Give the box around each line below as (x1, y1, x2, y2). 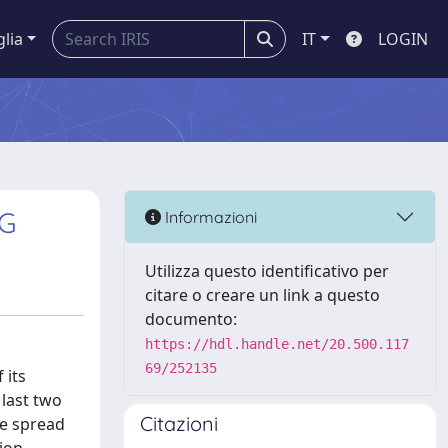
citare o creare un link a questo (145, 284, 380, 306)
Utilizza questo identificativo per (145, 260, 389, 282)
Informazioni (161, 206, 257, 227)
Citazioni (140, 411, 218, 436)
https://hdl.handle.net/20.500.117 (145, 336, 409, 352)
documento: (145, 308, 237, 330)
